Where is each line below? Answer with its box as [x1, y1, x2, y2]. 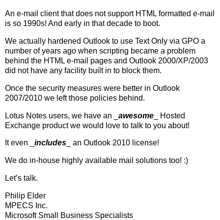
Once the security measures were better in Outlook [5, 83, 180, 92]
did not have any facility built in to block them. [5, 66, 162, 75]
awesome [118, 111, 154, 120]
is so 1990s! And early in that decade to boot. [5, 19, 160, 28]
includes [34, 138, 66, 147]
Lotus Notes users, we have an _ [5, 111, 118, 120]
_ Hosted [154, 111, 185, 120]
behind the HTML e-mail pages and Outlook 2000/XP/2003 [5, 56, 208, 65]
